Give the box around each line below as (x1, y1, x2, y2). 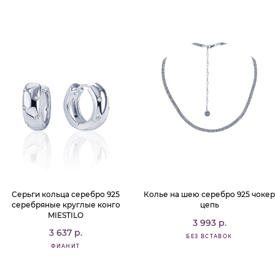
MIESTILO (48, 211, 83, 220)
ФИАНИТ (51, 243, 80, 249)
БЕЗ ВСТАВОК (186, 233, 233, 239)
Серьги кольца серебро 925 (12, 190, 120, 199)
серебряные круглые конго (11, 200, 120, 209)
